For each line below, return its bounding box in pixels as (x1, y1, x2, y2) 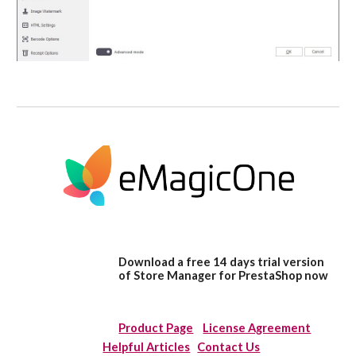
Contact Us (197, 339, 261, 354)
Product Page (118, 320, 194, 335)
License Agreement (203, 320, 311, 335)
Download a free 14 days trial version (118, 254, 325, 269)
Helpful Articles (103, 339, 191, 354)
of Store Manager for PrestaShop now (118, 268, 329, 282)
